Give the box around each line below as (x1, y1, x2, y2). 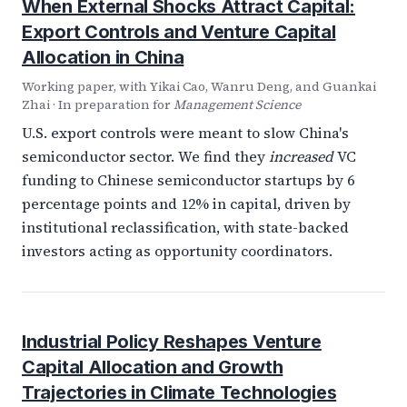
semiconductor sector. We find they (22, 146, 269, 166)
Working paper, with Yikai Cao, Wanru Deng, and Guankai (22, 77, 376, 95)
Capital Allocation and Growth (22, 356, 283, 378)
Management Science (174, 95, 301, 114)
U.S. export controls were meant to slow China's (22, 123, 349, 143)
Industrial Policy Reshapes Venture (22, 331, 322, 352)
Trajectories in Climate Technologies (22, 382, 337, 403)
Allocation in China (22, 46, 184, 68)
